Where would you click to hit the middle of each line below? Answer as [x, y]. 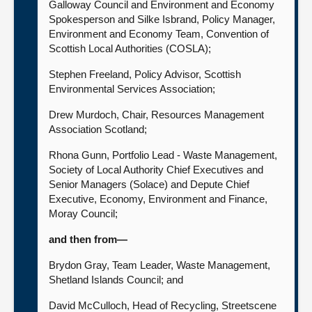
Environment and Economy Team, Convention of [159, 34]
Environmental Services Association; [132, 89]
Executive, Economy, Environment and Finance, [158, 199]
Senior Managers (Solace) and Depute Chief [149, 184]
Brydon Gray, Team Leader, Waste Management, [159, 265]
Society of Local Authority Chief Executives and [156, 170]
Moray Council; [83, 213]
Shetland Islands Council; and [116, 280]
